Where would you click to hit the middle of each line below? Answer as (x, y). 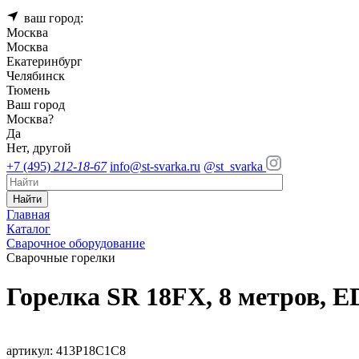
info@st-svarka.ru (155, 166)
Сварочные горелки (61, 258)
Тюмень (28, 90)
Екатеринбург (44, 61)
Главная (28, 214)
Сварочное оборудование (76, 243)
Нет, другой (39, 148)
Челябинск (36, 76)
